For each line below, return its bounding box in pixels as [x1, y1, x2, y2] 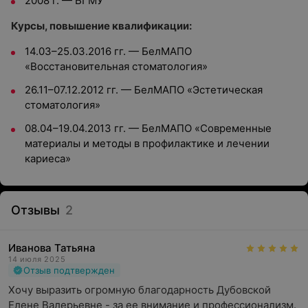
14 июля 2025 [8, 254, 66, 264]
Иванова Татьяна [8, 241, 96, 254]
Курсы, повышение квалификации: [11, 19, 192, 32]
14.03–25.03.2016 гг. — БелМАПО [25, 45, 192, 58]
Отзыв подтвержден [23, 265, 115, 276]
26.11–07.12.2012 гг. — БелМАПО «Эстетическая [25, 83, 263, 96]
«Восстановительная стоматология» [25, 60, 208, 73]
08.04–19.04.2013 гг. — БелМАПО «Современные [25, 122, 272, 135]
